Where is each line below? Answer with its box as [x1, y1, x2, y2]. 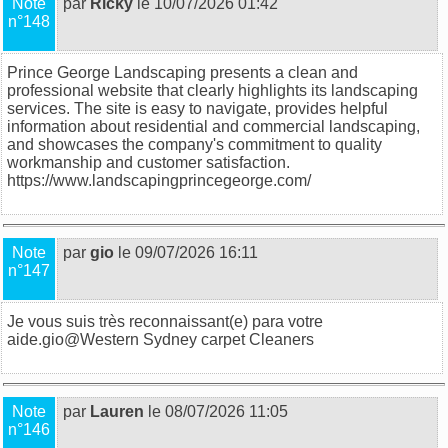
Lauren [90, 402, 144, 420]
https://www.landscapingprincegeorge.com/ [7, 171, 311, 189]
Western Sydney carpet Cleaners [80, 330, 314, 348]
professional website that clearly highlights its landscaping [7, 81, 418, 99]
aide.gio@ [7, 330, 80, 348]
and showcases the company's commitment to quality [7, 135, 382, 153]
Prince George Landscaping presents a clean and [7, 63, 358, 81]
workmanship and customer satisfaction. [7, 153, 290, 171]
